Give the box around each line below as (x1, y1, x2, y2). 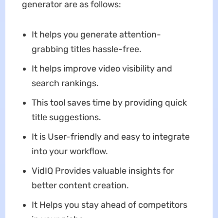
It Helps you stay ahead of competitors (31, 200, 187, 211)
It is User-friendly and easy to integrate (31, 131, 190, 143)
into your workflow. (31, 146, 108, 157)
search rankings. (31, 78, 99, 89)
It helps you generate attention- (31, 29, 161, 40)
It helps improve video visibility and (31, 63, 172, 74)
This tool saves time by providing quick (31, 97, 187, 109)
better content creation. (31, 180, 129, 191)
